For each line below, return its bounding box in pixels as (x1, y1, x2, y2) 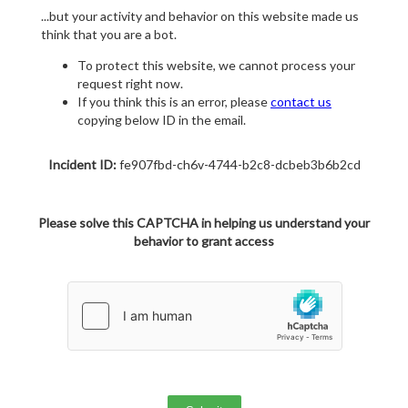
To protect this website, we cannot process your (77, 57, 355, 74)
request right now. (77, 76, 183, 92)
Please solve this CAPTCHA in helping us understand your (38, 215, 370, 231)
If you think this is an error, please (77, 94, 270, 110)
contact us (270, 94, 331, 110)
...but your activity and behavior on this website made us (41, 8, 359, 25)
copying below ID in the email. (77, 112, 246, 128)
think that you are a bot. (41, 26, 177, 43)
